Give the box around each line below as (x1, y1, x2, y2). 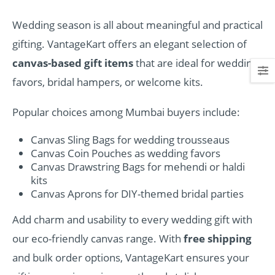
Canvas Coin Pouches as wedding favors (30, 145, 220, 160)
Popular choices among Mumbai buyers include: (12, 105, 240, 120)
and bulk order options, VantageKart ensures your (12, 250, 249, 265)
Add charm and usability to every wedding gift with (12, 212, 252, 227)
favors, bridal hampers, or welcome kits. (12, 74, 203, 89)
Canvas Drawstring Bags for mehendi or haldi (30, 159, 245, 174)
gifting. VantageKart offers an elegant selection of (12, 36, 247, 51)
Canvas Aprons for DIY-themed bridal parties (30, 186, 244, 201)
